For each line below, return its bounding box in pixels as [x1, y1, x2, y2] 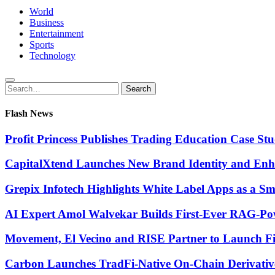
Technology [29, 50, 76, 61]
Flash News [5, 108, 53, 119]
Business [29, 17, 64, 28]
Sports [29, 39, 54, 50]
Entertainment [29, 28, 83, 39]
